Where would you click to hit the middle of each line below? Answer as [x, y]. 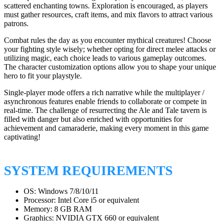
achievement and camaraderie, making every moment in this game [106, 128]
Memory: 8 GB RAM [58, 209]
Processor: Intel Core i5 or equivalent [81, 200]
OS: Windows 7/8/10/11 [61, 191]
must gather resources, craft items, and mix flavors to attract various [108, 15]
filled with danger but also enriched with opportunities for [93, 119]
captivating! [22, 137]
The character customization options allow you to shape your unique [110, 67]
